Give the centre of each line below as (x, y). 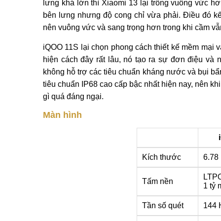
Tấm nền (158, 181)
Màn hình (62, 115)
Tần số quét (163, 205)
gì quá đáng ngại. (73, 96)
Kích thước (162, 157)
